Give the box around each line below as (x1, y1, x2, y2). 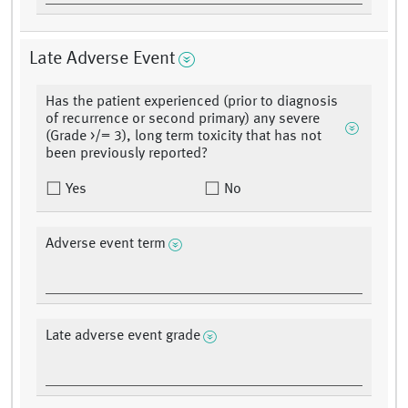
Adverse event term (46, 237, 166, 252)
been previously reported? (46, 147, 208, 162)
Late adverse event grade (46, 329, 200, 344)
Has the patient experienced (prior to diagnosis (46, 95, 338, 110)
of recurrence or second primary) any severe (46, 112, 320, 127)
